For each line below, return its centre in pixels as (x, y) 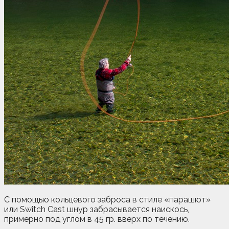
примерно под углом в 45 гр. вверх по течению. (97, 219)
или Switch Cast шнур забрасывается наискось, (97, 209)
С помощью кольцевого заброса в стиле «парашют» (107, 199)
